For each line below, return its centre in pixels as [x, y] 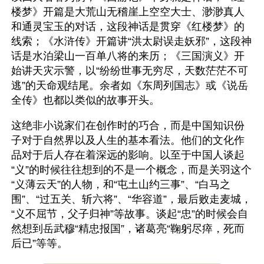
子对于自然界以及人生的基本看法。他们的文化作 [128, 140]
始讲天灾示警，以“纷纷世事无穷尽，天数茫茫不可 [130, 71]
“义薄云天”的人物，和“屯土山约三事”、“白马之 [121, 184]
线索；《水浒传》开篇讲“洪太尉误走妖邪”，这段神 [131, 41]
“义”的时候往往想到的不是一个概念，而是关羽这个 [131, 170]
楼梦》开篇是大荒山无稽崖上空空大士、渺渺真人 [128, 12]
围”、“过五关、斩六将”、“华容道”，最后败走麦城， [131, 199]
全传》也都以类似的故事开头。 [85, 100]
